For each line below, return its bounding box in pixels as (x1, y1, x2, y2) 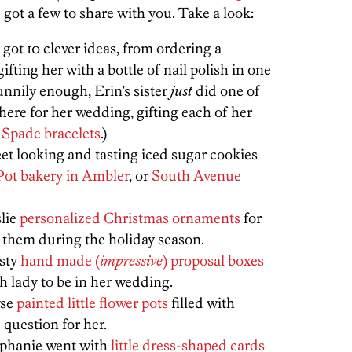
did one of (192, 82, 260, 100)
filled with (168, 294, 235, 312)
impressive (100, 251, 163, 269)
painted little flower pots (16, 294, 168, 312)
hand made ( (20, 251, 100, 269)
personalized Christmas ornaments (20, 209, 240, 227)
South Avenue (152, 167, 241, 185)
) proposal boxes (163, 251, 264, 269)
